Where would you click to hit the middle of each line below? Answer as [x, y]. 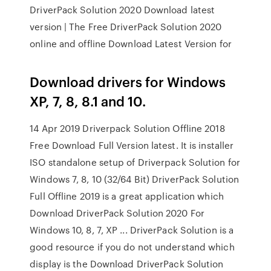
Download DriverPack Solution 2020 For [117, 213]
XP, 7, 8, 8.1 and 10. [88, 101]
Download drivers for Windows [128, 81]
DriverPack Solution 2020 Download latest [122, 10]
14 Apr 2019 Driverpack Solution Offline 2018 [127, 128]
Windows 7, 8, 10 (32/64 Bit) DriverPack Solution [135, 179]
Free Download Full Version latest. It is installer [132, 145]
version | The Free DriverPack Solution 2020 [126, 27]
